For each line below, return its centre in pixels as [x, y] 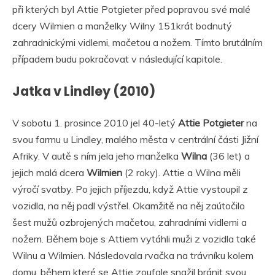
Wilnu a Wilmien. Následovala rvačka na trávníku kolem [133, 255]
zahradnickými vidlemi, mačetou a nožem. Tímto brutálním [137, 43]
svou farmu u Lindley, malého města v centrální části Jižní [135, 139]
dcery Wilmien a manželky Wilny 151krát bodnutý [122, 26]
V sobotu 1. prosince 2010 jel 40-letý [95, 122]
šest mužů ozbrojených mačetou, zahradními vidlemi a [130, 222]
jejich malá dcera [49, 172]
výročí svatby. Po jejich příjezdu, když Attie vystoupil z [130, 189]
